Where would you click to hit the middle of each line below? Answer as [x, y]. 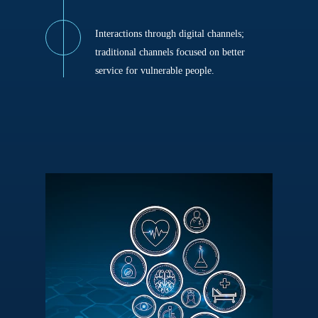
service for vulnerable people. [155, 71]
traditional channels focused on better [170, 52]
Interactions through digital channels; [170, 34]
